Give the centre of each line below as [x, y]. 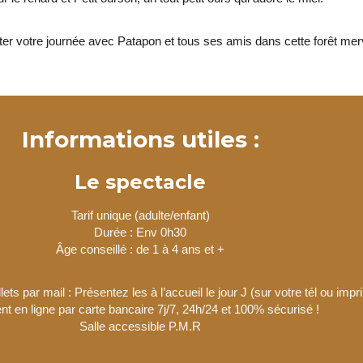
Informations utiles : [140, 139]
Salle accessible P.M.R [141, 326]
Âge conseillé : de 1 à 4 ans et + [141, 249]
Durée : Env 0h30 [141, 232]
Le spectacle [141, 181]
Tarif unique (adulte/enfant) [140, 215]
